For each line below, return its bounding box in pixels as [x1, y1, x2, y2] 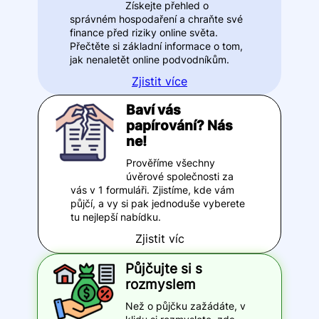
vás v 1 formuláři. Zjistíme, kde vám [70, 184, 234, 197]
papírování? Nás [126, 117, 234, 134]
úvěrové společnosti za [126, 170, 234, 183]
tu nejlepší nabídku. [70, 211, 161, 224]
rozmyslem [125, 276, 197, 293]
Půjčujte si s [125, 261, 203, 277]
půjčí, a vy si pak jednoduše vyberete [70, 197, 245, 210]
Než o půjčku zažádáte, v [125, 300, 246, 313]
